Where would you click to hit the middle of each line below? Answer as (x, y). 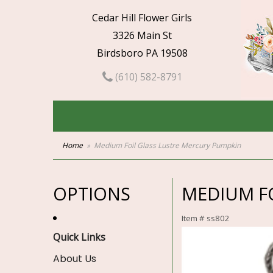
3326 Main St (142, 35)
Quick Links (79, 237)
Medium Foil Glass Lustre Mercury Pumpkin (167, 145)
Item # (194, 218)
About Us (75, 259)
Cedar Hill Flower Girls (142, 18)
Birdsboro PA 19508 (142, 53)
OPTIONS (92, 193)
